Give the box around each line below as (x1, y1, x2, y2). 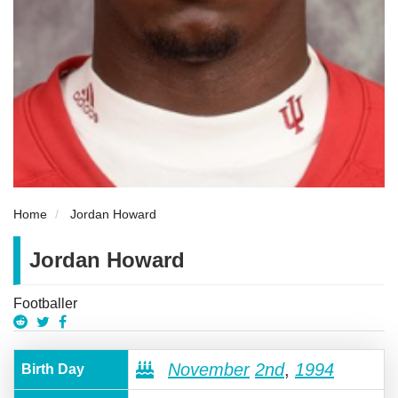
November (168, 359, 250, 379)
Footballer (13, 295, 77, 311)
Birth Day (21, 361, 84, 377)
